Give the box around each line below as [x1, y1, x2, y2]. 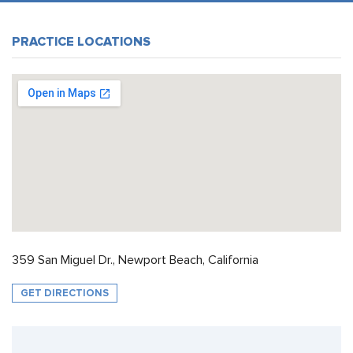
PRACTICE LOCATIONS [12, 34, 150, 50]
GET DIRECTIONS [20, 287, 109, 299]
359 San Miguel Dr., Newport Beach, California [12, 253, 258, 267]
